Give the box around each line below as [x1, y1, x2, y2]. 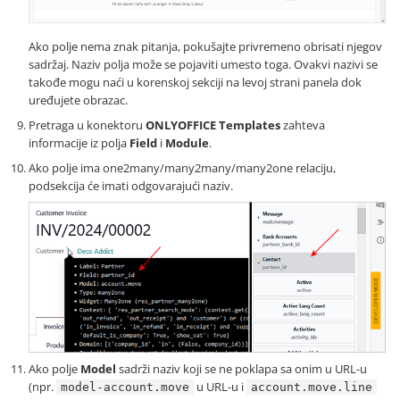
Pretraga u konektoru [29, 116, 146, 133]
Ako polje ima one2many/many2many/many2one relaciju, [29, 159, 336, 176]
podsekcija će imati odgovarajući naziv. [29, 177, 233, 194]
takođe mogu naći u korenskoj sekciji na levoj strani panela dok [29, 73, 362, 90]
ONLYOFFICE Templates [146, 116, 280, 133]
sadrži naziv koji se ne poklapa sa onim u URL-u [116, 361, 367, 378]
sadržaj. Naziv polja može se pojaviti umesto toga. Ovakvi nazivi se [29, 55, 378, 72]
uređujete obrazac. [29, 91, 128, 108]
